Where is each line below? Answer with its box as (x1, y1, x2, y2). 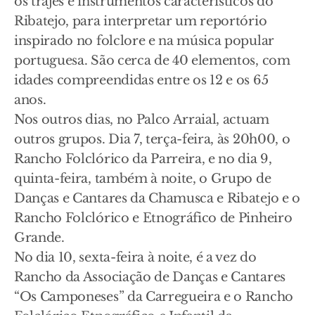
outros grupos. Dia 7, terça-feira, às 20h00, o (14, 131, 290, 147)
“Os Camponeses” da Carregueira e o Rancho (14, 289, 293, 304)
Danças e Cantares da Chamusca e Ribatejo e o (14, 191, 300, 206)
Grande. (14, 230, 65, 245)
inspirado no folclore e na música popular (14, 33, 274, 49)
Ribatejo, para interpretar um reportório (14, 13, 267, 29)
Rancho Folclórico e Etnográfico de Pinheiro (14, 210, 292, 226)
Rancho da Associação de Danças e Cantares (14, 269, 285, 285)
